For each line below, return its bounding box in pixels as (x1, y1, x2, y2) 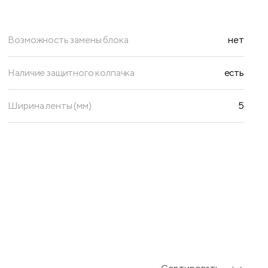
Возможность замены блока (8, 34, 129, 46)
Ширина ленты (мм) (8, 100, 92, 112)
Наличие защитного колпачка (8, 67, 135, 79)
